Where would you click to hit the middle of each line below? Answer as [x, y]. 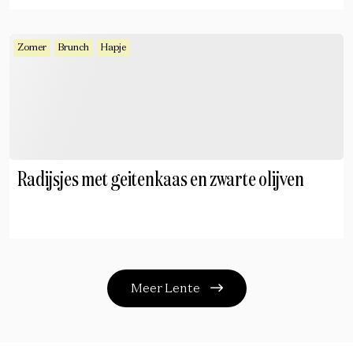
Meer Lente [166, 289]
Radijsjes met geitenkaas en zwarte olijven [161, 180]
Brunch [74, 48]
